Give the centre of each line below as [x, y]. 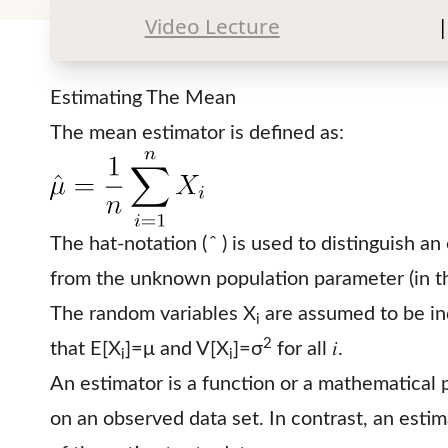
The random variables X [153, 314]
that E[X [85, 349]
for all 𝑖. [307, 349]
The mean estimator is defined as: [197, 132]
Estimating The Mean [143, 97]
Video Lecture [212, 25]
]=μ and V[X [177, 349]
